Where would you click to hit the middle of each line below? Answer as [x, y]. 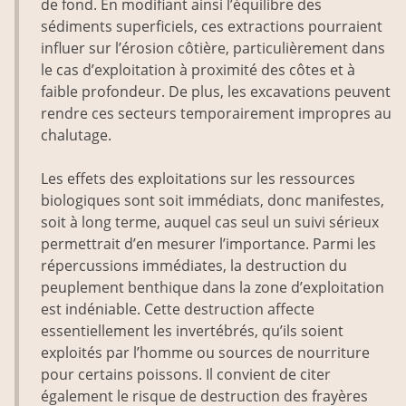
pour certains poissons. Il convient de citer [186, 375]
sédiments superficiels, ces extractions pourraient [212, 27]
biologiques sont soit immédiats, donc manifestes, [213, 201]
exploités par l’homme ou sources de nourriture [205, 353]
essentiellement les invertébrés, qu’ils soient [192, 331]
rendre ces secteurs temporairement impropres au [216, 114]
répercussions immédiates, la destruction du [194, 266]
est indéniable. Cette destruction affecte [178, 309]
